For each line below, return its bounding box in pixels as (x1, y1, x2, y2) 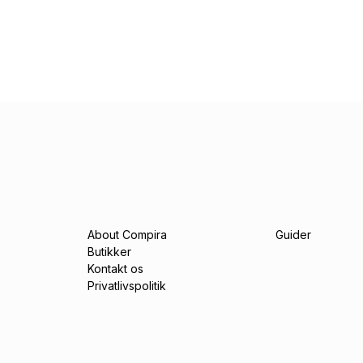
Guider (275, 227, 311, 241)
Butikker (88, 244, 131, 258)
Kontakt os (88, 261, 143, 275)
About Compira (88, 227, 167, 241)
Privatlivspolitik (88, 278, 166, 293)
